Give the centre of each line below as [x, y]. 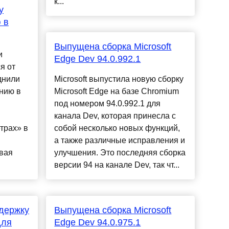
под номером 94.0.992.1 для [108, 104]
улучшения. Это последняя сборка [120, 153]
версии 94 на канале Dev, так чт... [117, 165]
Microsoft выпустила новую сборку [119, 79]
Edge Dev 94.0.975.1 [98, 223]
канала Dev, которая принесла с [115, 116]
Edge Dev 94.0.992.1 [98, 59]
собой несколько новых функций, [117, 128]
